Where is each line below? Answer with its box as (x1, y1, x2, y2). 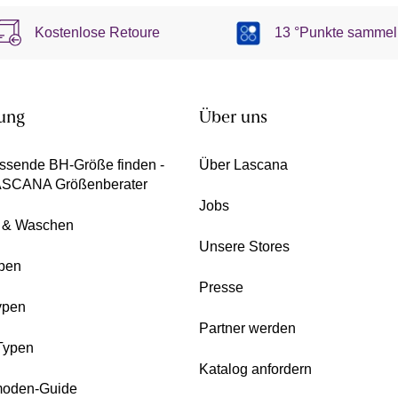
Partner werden (199, 321, 296, 337)
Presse (199, 280, 243, 296)
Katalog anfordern (199, 362, 312, 378)
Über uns (199, 110, 267, 128)
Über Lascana (199, 157, 288, 173)
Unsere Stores (199, 239, 290, 255)
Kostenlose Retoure (35, 25, 161, 41)
